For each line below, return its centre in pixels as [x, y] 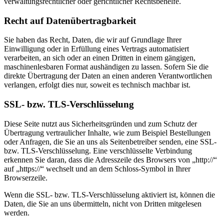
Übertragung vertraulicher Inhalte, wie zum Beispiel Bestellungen [107, 132]
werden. [17, 212]
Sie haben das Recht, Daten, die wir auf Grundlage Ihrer [93, 40]
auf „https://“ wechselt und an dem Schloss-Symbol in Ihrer [97, 168]
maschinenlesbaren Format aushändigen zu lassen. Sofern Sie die [106, 67]
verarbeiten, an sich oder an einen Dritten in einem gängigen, [100, 58]
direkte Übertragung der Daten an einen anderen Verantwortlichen [108, 76]
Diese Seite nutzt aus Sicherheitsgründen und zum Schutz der [100, 123]
